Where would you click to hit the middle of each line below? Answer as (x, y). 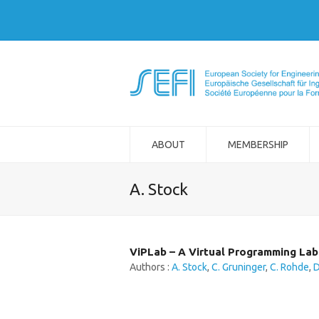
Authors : (151, 267)
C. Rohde (289, 267)
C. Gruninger (239, 267)
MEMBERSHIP (258, 145)
